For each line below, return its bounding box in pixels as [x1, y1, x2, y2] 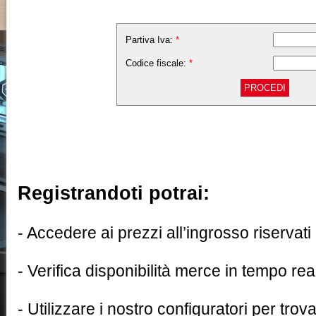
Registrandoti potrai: [18, 182, 209, 204]
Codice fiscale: [126, 58, 189, 68]
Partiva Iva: [126, 35, 176, 45]
